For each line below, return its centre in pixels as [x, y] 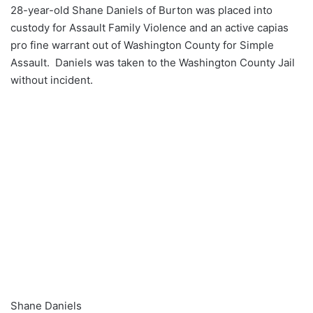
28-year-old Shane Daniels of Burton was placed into [141, 10]
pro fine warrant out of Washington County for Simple [142, 45]
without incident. [52, 80]
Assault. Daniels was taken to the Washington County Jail [153, 62]
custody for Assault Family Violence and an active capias [150, 27]
